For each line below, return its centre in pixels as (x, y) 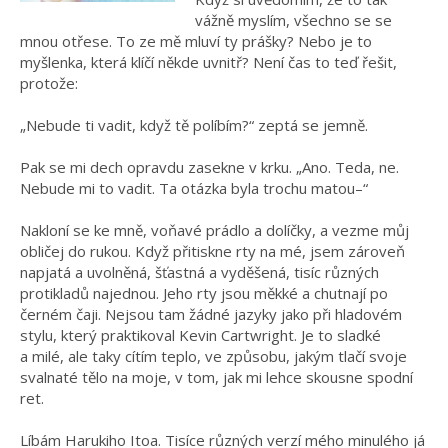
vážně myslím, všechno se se (293, 20)
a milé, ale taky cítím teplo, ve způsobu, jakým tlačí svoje (213, 356)
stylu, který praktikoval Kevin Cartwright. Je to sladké (200, 335)
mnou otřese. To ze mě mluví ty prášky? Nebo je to (196, 41)
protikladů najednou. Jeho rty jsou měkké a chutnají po (204, 293)
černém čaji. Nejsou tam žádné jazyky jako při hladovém (211, 314)
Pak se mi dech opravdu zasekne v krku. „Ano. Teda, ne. (209, 167)
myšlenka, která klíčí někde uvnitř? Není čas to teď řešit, (208, 62)
